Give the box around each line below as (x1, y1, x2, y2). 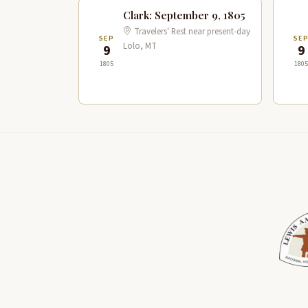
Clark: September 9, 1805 (123, 8, 245, 22)
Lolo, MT (123, 39, 157, 52)
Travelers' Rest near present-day (132, 25, 250, 38)
